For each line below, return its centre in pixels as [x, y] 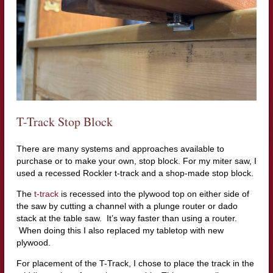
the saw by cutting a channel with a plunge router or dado [127, 206]
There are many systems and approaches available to [120, 149]
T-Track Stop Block [64, 122]
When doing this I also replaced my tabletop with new [120, 231]
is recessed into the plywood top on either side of [154, 194]
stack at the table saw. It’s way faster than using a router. [126, 218]
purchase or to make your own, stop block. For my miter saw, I [136, 161]
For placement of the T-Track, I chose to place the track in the [135, 264]
